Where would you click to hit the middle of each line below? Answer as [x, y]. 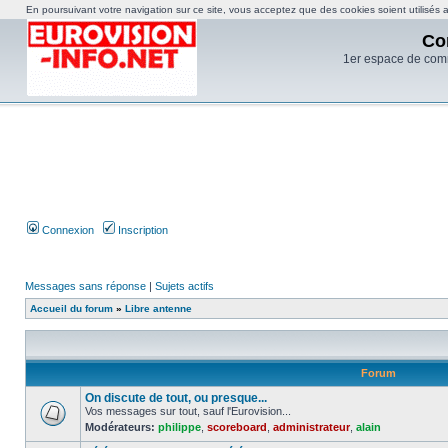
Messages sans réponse [85, 286]
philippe [179, 427]
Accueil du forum [71, 308]
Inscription [141, 230]
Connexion [66, 230]
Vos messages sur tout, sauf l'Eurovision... [188, 411]
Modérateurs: [120, 427]
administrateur [311, 427]
